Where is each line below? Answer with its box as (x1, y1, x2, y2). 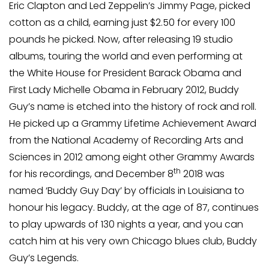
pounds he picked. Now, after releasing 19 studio (9, 32, 233, 47)
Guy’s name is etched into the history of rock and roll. (9, 100, 256, 114)
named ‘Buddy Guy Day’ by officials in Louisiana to (9, 184, 244, 198)
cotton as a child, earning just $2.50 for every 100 (9, 16, 235, 30)
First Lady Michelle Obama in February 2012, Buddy (9, 83, 239, 97)
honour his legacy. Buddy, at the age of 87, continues (9, 201, 259, 215)
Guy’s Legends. (9, 251, 79, 265)
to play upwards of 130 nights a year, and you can (9, 217, 243, 232)
